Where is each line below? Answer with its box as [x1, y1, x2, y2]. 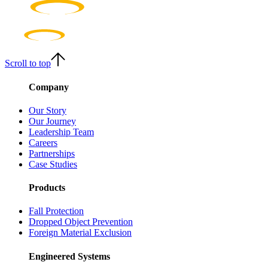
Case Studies [29, 159, 77, 169]
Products [29, 182, 65, 193]
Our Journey [29, 115, 76, 126]
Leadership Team [29, 126, 94, 137]
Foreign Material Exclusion [29, 227, 132, 238]
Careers [29, 137, 57, 148]
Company [29, 81, 69, 92]
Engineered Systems [29, 251, 110, 261]
